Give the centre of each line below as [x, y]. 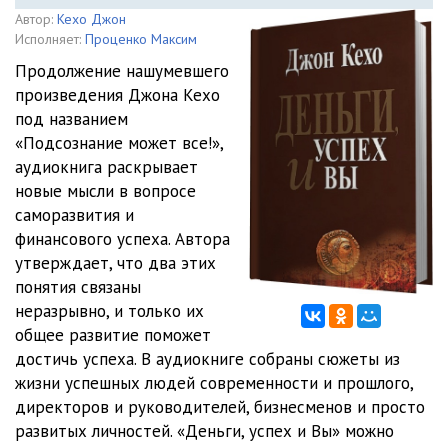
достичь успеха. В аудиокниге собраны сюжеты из [207, 359]
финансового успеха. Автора [122, 239]
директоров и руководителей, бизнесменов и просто [220, 407]
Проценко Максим [141, 39]
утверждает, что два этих [115, 263]
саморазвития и [74, 215]
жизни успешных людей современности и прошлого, [214, 383]
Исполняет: [48, 39]
